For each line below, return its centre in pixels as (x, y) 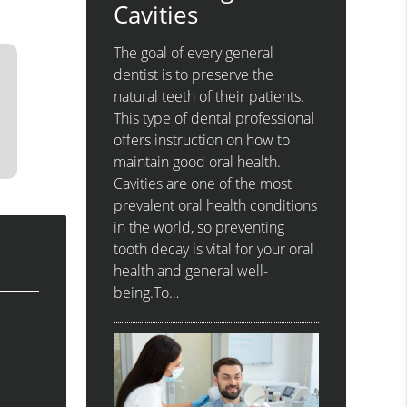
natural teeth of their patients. (209, 97)
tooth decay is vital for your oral (214, 249)
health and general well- (191, 271)
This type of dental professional (214, 119)
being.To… (147, 293)
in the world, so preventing (199, 228)
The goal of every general (194, 53)
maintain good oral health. (198, 162)
